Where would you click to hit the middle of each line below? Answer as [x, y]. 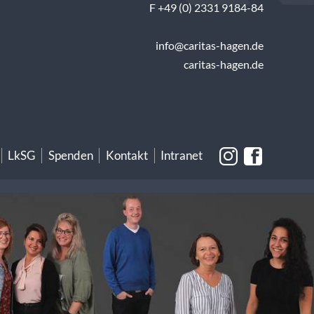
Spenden [70, 155]
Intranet [182, 155]
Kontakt [127, 155]
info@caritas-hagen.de [210, 46]
